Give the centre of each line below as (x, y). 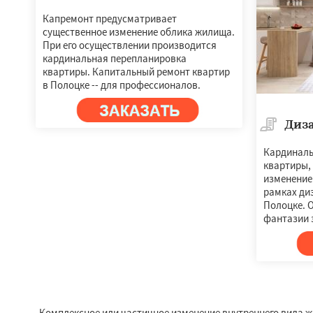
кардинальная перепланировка (115, 58)
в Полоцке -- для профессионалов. (122, 85)
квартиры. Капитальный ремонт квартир (136, 72)
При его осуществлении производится (130, 45)
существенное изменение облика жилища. (139, 32)
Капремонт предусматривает (110, 19)
